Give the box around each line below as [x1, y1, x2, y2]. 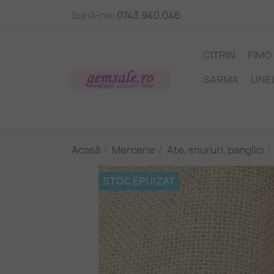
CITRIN [203, 48, 235, 62]
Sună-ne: [72, 9, 117, 22]
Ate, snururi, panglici [167, 143, 264, 157]
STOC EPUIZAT [103, 174, 175, 188]
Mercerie [112, 143, 155, 157]
